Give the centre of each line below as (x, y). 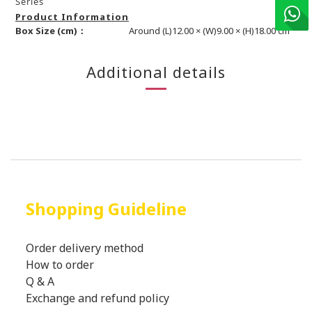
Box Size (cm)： (51, 31)
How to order (60, 265)
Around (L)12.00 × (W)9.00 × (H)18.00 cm (209, 31)
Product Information (72, 17)
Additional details (156, 72)
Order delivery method (85, 248)
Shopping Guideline (106, 209)
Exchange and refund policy (97, 298)
